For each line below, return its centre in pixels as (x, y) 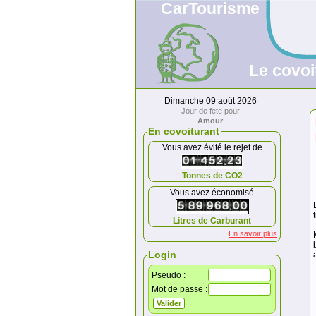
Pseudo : (169, 275)
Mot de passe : (180, 289)
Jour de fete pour (210, 111)
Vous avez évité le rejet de (212, 147)
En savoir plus (253, 233)
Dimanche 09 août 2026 (210, 101)
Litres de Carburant (212, 221)
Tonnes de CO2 (212, 176)
